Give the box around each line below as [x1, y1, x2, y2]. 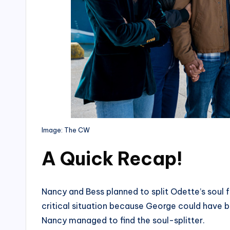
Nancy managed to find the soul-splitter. [42, 215, 205, 225]
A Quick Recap [42, 146, 177, 170]
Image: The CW [42, 125, 90, 134]
